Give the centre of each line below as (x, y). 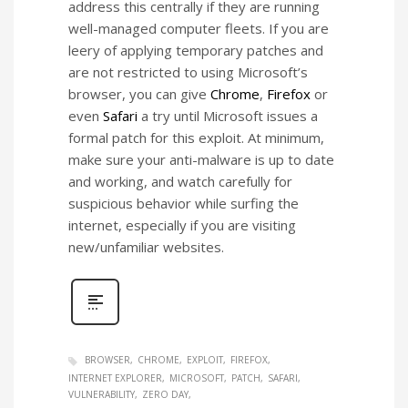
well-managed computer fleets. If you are (199, 29)
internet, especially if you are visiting (182, 225)
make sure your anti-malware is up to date (201, 160)
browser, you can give (139, 94)
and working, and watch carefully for (180, 182)
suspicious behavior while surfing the (184, 204)
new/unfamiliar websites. (146, 247)
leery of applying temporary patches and (196, 51)
